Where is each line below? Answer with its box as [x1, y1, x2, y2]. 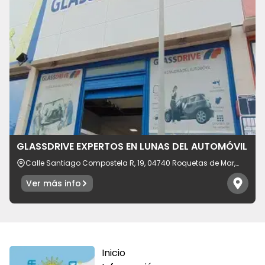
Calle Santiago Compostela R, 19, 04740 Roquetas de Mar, [25, 157, 235, 168]
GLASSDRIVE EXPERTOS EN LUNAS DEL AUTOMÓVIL [17, 139, 247, 153]
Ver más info [26, 177, 81, 189]
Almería [25, 167, 54, 177]
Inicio [102, 245, 125, 260]
